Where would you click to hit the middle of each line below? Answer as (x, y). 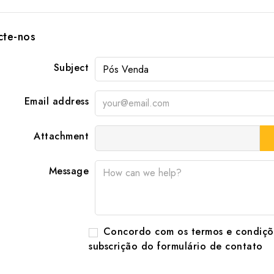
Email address (56, 101)
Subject (71, 68)
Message (68, 171)
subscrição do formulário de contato (176, 246)
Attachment (61, 136)
